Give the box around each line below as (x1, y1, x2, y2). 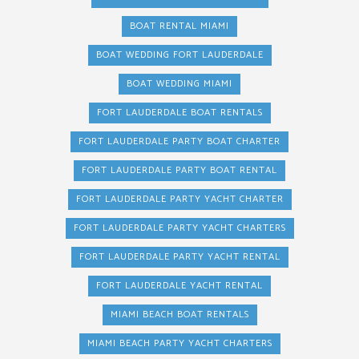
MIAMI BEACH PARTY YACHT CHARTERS (87, 336, 272, 351)
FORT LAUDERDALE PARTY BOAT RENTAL (82, 163, 277, 178)
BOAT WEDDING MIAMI (127, 76, 232, 91)
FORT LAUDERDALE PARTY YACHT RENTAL (79, 249, 280, 264)
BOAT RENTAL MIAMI (130, 18, 229, 34)
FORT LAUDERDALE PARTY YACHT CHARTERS (73, 220, 286, 236)
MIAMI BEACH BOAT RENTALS (110, 307, 249, 322)
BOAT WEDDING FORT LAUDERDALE (95, 47, 264, 63)
